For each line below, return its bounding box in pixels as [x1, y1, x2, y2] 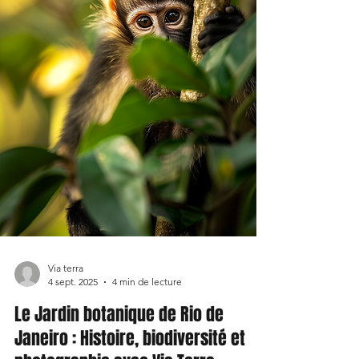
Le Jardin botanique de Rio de [14, 301, 224, 328]
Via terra [48, 262, 83, 275]
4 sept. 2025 [48, 276, 98, 288]
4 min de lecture [112, 276, 182, 288]
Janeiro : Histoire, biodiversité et [14, 325, 245, 352]
